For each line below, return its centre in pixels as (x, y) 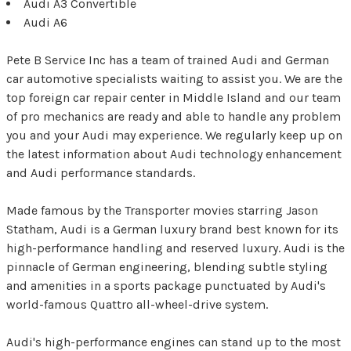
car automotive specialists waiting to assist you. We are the (174, 78)
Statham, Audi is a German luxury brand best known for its (172, 229)
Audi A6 (45, 22)
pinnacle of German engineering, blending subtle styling (167, 266)
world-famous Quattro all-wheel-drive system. (137, 304)
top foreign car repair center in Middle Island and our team (174, 97)
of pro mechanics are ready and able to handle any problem (174, 116)
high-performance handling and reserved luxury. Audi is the (175, 248)
